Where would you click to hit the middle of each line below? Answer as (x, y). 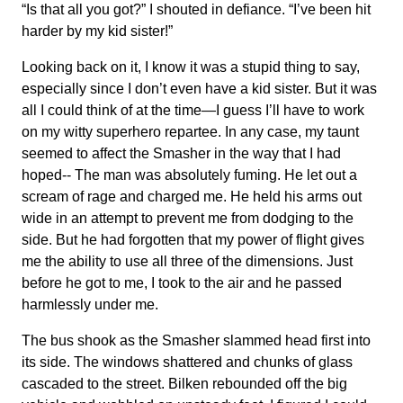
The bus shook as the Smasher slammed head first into (196, 340)
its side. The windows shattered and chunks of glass (187, 362)
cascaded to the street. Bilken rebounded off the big (184, 384)
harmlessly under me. (90, 304)
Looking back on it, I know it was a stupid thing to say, (191, 67)
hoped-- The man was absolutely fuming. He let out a (189, 175)
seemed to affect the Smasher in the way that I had (181, 153)
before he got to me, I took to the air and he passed (182, 283)
